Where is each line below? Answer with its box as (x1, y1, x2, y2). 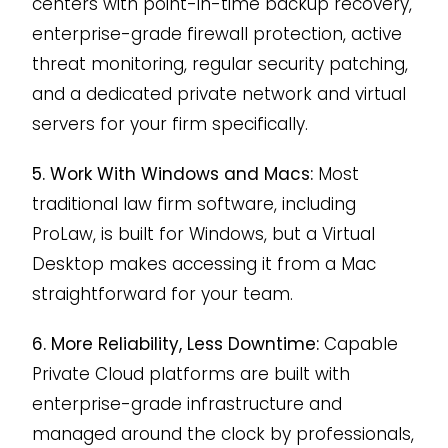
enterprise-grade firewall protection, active (31, 21, 402, 46)
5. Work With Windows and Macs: (31, 161, 313, 186)
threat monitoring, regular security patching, (31, 51, 408, 76)
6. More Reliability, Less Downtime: (31, 331, 319, 356)
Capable (318, 331, 398, 356)
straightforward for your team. (31, 281, 293, 306)
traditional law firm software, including (31, 191, 356, 216)
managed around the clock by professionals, (31, 421, 414, 446)
